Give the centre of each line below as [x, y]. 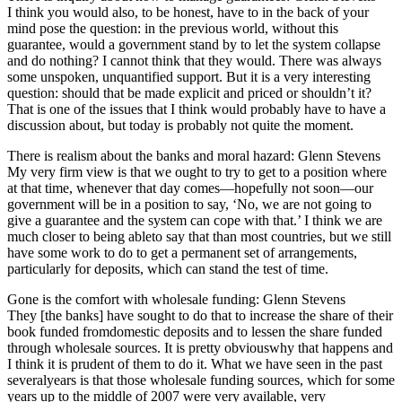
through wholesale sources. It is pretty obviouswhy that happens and [200, 347]
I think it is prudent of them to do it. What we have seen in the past [195, 363]
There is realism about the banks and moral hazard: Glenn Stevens [194, 155]
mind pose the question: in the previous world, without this [173, 28]
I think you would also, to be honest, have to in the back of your [188, 12]
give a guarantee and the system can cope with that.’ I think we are [195, 220]
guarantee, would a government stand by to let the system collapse [194, 44]
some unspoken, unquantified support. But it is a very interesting [189, 76]
